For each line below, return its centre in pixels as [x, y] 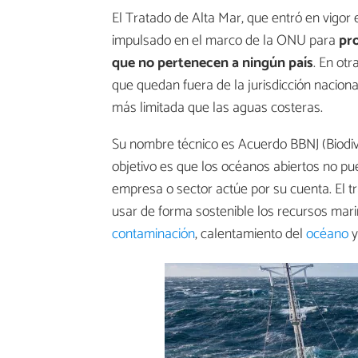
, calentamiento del [251, 234]
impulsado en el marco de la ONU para [225, 40]
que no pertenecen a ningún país [213, 63]
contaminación [153, 234]
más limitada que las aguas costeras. [217, 107]
